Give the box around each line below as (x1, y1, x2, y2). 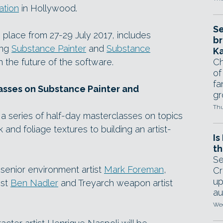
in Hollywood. (19, 2, 77, 13)
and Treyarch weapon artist (58, 177, 173, 188)
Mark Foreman (104, 164, 164, 175)
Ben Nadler (10, 177, 58, 188)
